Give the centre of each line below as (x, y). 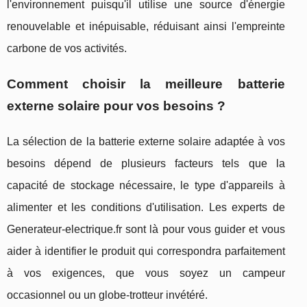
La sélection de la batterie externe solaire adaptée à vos (146, 142)
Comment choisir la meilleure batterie (146, 84)
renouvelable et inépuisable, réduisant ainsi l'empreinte (146, 27)
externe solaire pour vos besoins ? (116, 106)
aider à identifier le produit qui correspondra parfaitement (146, 251)
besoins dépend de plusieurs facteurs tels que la (146, 164)
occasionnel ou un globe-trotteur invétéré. (107, 295)
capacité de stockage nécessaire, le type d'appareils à (146, 186)
